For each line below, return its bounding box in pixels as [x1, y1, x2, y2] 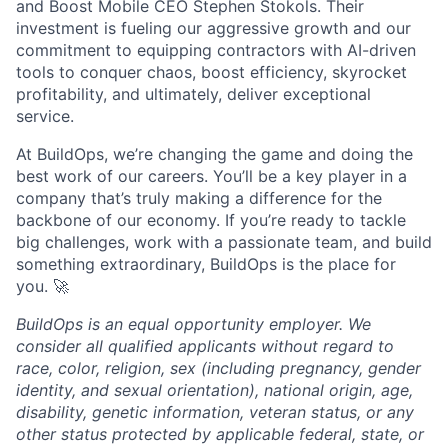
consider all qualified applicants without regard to [16, 336, 394, 356]
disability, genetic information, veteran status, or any [16, 402, 414, 422]
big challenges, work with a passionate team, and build [16, 232, 432, 252]
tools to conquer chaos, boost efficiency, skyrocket [16, 62, 407, 82]
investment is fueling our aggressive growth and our [16, 18, 411, 38]
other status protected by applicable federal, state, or [16, 424, 424, 444]
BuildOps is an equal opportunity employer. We [16, 314, 371, 334]
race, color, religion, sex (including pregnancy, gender [16, 358, 421, 378]
